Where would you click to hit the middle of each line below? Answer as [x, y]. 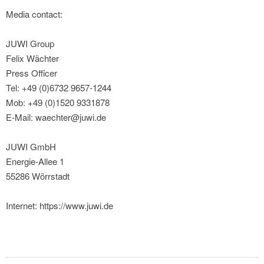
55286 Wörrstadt [38, 176]
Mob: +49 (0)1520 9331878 [58, 103]
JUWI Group [30, 44]
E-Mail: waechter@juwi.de [56, 117]
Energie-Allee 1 [35, 161]
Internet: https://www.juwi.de [60, 206]
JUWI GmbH [31, 147]
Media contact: [34, 14]
